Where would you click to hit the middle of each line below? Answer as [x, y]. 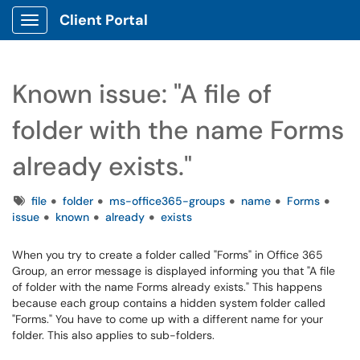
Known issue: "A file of [142, 94]
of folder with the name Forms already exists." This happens [167, 287]
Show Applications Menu [93, 33]
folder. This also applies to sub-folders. [113, 335]
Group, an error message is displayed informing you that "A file [174, 271]
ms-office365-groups [167, 201]
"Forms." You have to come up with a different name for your [168, 319]
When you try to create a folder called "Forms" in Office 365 [168, 255]
